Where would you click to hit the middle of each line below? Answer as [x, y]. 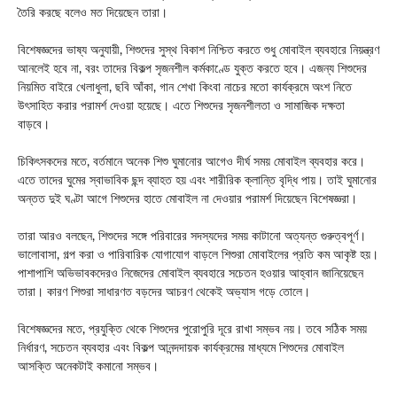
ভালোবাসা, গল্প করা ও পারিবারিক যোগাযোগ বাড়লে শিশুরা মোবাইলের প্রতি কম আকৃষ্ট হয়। [198, 255]
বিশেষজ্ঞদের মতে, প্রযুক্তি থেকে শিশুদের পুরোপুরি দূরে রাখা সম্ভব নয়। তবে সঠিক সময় [192, 329]
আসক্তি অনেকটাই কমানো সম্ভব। [88, 366]
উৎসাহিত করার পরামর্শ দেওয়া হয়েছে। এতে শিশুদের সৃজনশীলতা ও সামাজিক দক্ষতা [181, 106]
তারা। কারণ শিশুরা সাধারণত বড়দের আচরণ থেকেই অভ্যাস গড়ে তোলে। [164, 292]
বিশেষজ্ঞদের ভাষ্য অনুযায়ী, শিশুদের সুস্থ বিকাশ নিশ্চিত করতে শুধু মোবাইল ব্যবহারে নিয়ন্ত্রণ [198, 50]
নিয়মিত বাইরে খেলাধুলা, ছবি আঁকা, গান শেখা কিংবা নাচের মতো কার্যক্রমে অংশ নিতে [185, 87]
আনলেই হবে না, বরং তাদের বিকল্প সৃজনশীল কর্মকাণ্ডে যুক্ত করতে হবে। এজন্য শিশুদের [192, 69]
